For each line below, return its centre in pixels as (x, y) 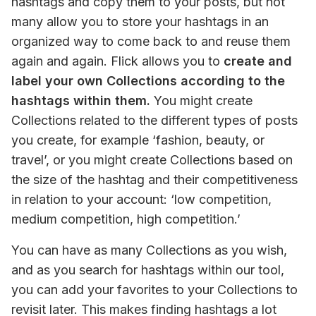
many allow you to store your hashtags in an (140, 22)
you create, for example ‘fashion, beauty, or (138, 140)
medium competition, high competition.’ (126, 219)
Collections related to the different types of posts (154, 120)
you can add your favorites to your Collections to (154, 290)
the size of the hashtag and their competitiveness (154, 180)
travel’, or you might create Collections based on (152, 160)
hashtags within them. (81, 101)
